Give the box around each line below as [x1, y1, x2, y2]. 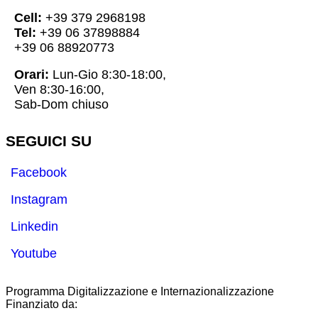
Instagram [11, 192, 67, 207]
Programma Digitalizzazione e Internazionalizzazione [6, 285, 274, 298]
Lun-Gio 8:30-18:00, [49, 67, 166, 82]
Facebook [11, 165, 67, 180]
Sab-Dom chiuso [14, 97, 109, 111]
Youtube [11, 246, 57, 261]
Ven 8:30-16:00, [14, 82, 104, 97]
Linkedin [11, 219, 58, 234]
